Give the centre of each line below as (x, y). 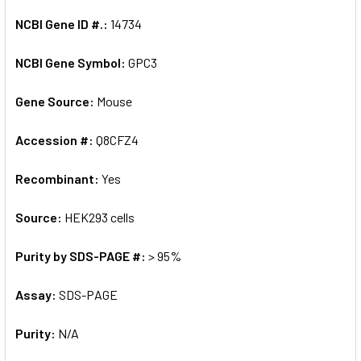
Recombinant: (58, 178)
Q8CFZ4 (117, 139)
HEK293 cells (100, 217)
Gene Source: (56, 101)
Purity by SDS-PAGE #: (82, 255)
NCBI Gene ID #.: (63, 23)
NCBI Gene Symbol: (72, 62)
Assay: (37, 294)
